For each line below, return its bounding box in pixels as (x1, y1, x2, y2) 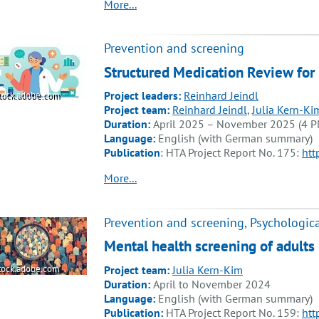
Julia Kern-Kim (172, 262, 243, 277)
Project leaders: (104, 88, 181, 103)
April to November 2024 (153, 276, 271, 291)
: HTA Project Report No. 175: (160, 145, 302, 160)
